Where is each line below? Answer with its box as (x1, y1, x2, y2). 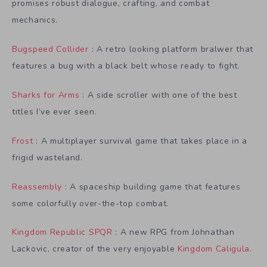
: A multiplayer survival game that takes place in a (33, 135, 247, 147)
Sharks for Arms (12, 89, 80, 101)
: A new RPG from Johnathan (112, 226, 235, 238)
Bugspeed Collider (12, 44, 89, 55)
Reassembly (12, 181, 62, 193)
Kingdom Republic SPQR (12, 226, 113, 238)
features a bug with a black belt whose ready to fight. (12, 60, 240, 72)
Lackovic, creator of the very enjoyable (12, 243, 178, 255)
